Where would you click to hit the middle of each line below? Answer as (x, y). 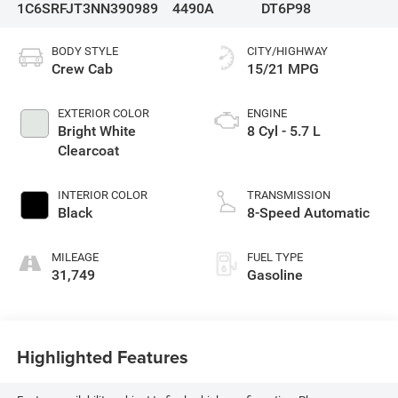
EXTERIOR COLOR (103, 114)
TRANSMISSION (289, 195)
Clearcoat (88, 151)
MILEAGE (75, 258)
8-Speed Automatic (308, 213)
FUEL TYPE (275, 258)
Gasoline (275, 275)
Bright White (96, 131)
